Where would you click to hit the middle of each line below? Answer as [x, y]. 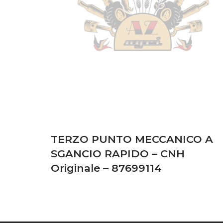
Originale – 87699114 [106, 168]
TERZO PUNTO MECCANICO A [132, 139]
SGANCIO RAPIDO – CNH [118, 153]
